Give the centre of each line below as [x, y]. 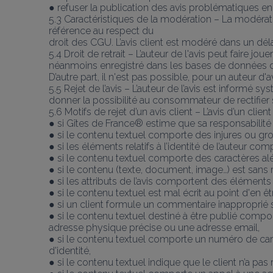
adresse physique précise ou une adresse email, [154, 227]
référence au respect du [101, 30]
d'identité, [70, 250]
